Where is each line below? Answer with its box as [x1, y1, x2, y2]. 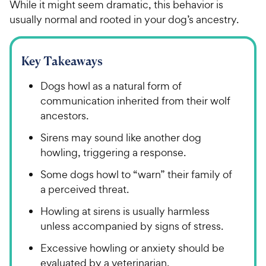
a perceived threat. [40, 182, 129, 196]
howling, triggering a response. [40, 145, 186, 159]
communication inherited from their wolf [40, 93, 230, 107]
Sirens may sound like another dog [40, 130, 201, 144]
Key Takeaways [21, 53, 103, 68]
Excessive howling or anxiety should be [40, 240, 224, 255]
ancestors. [40, 108, 88, 122]
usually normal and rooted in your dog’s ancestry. [9, 12, 239, 26]
